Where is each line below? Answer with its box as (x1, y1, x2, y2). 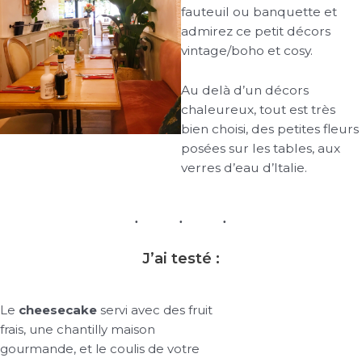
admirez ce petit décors (181, 23, 330, 40)
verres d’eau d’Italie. (181, 160, 307, 176)
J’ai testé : (142, 249, 220, 268)
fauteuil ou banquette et (181, 4, 337, 20)
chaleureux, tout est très (181, 102, 335, 118)
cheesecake (19, 302, 97, 318)
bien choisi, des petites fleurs (181, 121, 359, 137)
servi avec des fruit (97, 302, 213, 318)
